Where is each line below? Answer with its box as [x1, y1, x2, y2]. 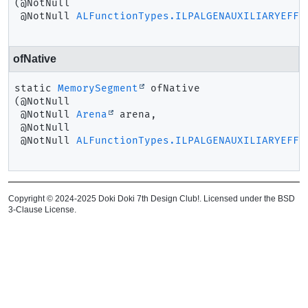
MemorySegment [58, 82, 138, 94]
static [14, 82, 52, 94]
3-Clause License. [8, 205, 76, 214]
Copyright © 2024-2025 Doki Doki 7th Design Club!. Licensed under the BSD [8, 194, 295, 203]
